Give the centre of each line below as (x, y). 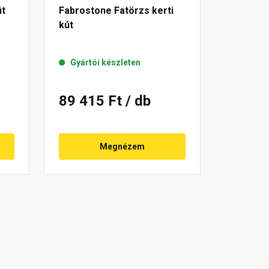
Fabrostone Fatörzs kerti (116, 10)
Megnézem (122, 146)
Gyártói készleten (105, 62)
